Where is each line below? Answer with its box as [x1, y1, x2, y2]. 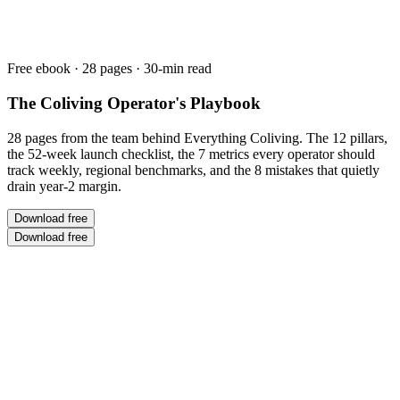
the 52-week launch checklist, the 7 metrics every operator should [7, 146, 375, 162]
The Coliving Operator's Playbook [7, 94, 261, 113]
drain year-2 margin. [7, 178, 121, 194]
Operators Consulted [7, 358, 123, 374]
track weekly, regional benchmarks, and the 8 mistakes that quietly [7, 162, 379, 178]
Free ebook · [7, 61, 82, 77]
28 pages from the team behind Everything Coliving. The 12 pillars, [7, 129, 387, 146]
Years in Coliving [7, 297, 105, 313]
